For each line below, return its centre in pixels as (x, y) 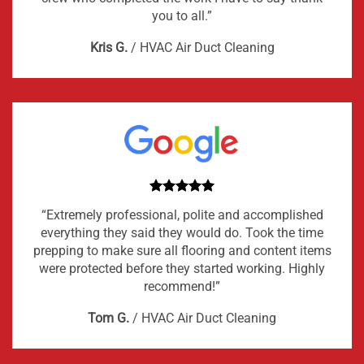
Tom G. (108, 318)
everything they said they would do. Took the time (182, 232)
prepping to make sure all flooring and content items (182, 250)
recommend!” (182, 286)
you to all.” (182, 16)
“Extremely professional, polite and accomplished (182, 214)
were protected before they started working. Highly (182, 268)
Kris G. (108, 48)
